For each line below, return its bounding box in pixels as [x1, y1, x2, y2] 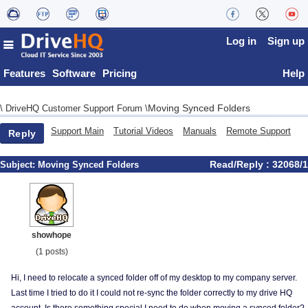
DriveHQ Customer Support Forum [5, 103, 145, 113]
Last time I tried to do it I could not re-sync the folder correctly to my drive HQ [11, 288, 292, 298]
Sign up [267, 35, 305, 47]
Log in [226, 35, 256, 47]
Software [52, 67, 96, 79]
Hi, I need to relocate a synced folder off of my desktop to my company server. [11, 273, 297, 283]
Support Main [51, 126, 104, 136]
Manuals [183, 126, 217, 136]
